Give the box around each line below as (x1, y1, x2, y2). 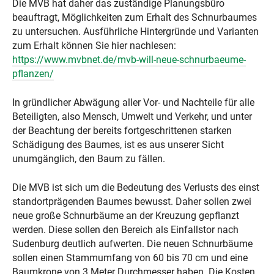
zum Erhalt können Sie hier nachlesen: (12, 40, 176, 52)
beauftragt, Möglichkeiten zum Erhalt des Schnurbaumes (12, 12, 257, 24)
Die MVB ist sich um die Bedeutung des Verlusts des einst (12, 182, 259, 194)
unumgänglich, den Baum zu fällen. (12, 153, 165, 165)
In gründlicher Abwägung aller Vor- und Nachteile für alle (12, 97, 254, 109)
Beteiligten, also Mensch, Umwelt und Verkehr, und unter (12, 111, 252, 123)
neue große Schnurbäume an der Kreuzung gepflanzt (12, 210, 239, 222)
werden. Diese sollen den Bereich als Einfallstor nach (12, 224, 239, 236)
